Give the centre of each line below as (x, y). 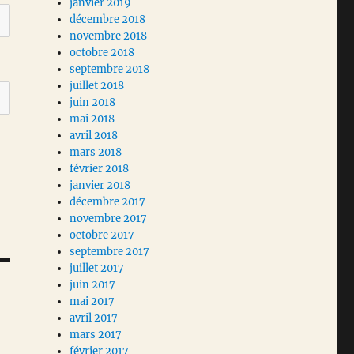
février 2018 (100, 169)
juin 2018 (93, 103)
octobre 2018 (102, 53)
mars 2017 (96, 335)
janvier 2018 (100, 186)
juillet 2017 (97, 269)
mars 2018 (96, 153)
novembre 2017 (109, 219)
